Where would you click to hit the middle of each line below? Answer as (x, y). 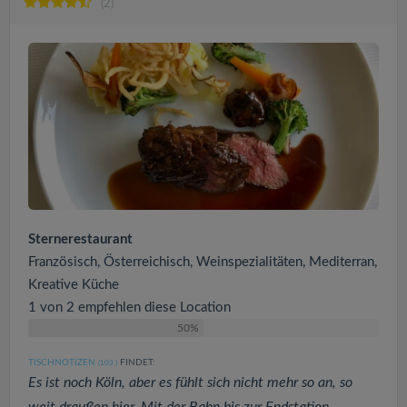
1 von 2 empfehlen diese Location (129, 308)
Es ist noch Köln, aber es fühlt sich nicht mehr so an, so (190, 383)
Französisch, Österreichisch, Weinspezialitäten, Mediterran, (203, 263)
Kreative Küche (74, 285)
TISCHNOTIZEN (62, 363)
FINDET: (136, 363)
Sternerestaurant (80, 240)
